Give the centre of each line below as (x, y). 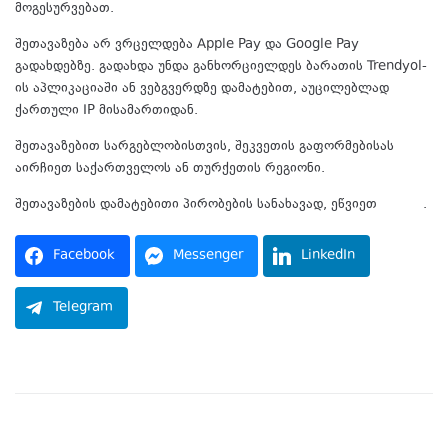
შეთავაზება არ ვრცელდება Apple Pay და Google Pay (187, 45)
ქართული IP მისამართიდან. (110, 111)
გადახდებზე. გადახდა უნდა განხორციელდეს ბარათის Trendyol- (221, 67)
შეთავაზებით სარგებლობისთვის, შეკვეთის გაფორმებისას (204, 147)
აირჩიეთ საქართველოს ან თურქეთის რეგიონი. (170, 169)
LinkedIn (328, 256)
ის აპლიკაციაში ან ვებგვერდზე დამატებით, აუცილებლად (202, 89)
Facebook (84, 256)
